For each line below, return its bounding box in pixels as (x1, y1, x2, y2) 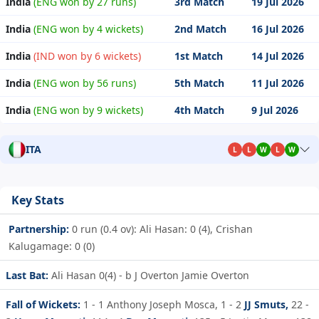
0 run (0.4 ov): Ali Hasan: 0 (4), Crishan (69, 221, 253, 236)
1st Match (174, 49, 223, 63)
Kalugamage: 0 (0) (9, 239, 95, 253)
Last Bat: (6, 268, 48, 282)
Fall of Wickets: (6, 297, 80, 311)
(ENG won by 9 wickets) (31, 103, 143, 117)
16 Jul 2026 (251, 22, 304, 36)
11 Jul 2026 (251, 76, 304, 90)
